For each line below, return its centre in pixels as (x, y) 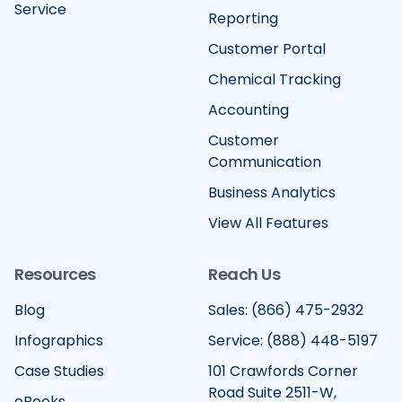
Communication (265, 162)
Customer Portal (267, 49)
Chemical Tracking (275, 80)
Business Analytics (272, 193)
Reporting (243, 19)
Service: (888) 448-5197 (293, 341)
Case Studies (59, 371)
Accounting (249, 110)
